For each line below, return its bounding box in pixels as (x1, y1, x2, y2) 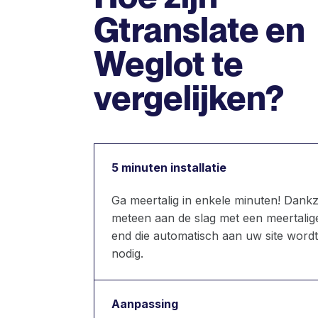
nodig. (111, 246, 143, 261)
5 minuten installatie (111, 160, 226, 175)
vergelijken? (94, 77, 284, 119)
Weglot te (94, 43, 243, 85)
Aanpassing (111, 297, 178, 312)
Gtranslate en (94, 9, 305, 51)
